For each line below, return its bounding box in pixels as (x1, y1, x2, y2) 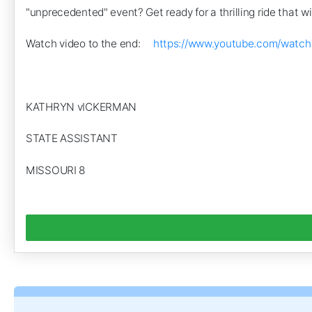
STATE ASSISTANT (26, 132, 118, 146)
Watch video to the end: (26, 37, 153, 51)
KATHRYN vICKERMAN (26, 100, 137, 114)
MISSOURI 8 (26, 163, 86, 177)
